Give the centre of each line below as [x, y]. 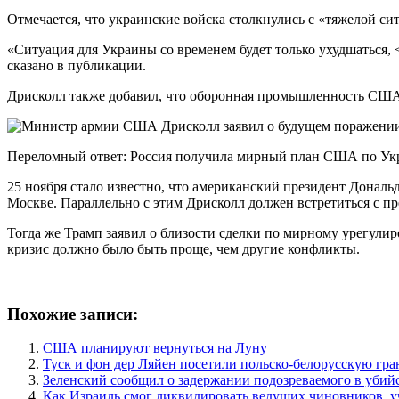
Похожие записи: [73, 313]
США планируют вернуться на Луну [155, 348]
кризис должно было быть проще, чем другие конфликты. [183, 248]
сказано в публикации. [77, 65]
